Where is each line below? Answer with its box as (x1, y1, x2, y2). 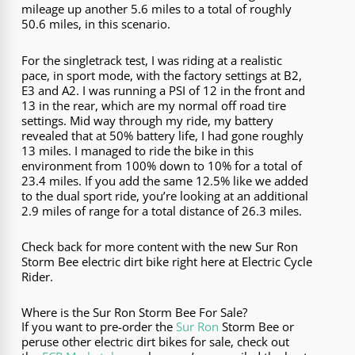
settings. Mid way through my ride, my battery (21, 112, 274, 128)
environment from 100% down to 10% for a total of (21, 157, 303, 174)
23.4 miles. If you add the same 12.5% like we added (21, 172, 309, 189)
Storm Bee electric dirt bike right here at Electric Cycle (21, 253, 313, 269)
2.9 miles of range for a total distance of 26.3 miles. (21, 202, 303, 219)
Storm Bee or (219, 319, 295, 335)
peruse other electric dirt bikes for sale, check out (21, 334, 290, 350)
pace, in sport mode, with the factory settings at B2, (21, 67, 303, 83)
